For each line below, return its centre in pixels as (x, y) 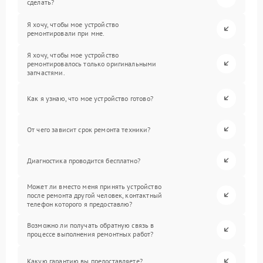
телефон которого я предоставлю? (80, 204)
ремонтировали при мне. (66, 33)
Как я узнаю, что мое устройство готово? (90, 98)
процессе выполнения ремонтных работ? (90, 234)
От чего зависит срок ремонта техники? (89, 129)
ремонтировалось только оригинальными (92, 63)
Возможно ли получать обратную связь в (91, 225)
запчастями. (46, 72)
